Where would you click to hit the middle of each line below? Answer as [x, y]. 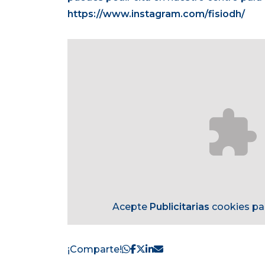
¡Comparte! [95, 249]
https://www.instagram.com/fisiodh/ [156, 14]
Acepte [131, 206]
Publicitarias [179, 206]
